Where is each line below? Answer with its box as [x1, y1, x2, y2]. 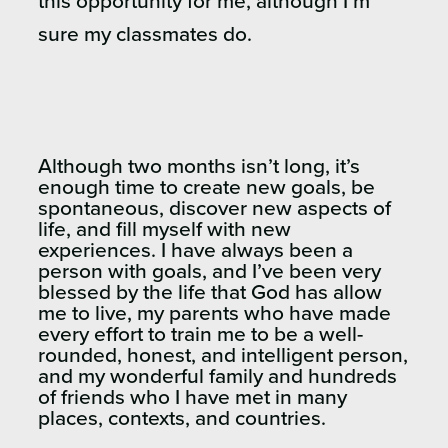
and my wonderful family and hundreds [38, 366, 397, 388]
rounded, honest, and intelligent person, [38, 345, 408, 367]
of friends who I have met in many [38, 387, 347, 409]
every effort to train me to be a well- [38, 324, 363, 346]
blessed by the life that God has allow [38, 282, 382, 304]
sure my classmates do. [38, 24, 252, 46]
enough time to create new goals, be [38, 177, 375, 199]
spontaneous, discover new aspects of [38, 198, 391, 220]
